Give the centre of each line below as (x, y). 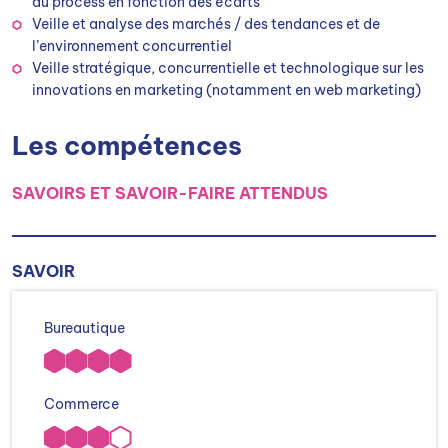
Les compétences (127, 145)
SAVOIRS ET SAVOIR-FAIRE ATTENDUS (170, 193)
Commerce (81, 404)
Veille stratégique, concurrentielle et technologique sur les (228, 68)
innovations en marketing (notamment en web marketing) (226, 90)
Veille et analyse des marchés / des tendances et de (206, 24)
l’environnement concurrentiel (132, 46)
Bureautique (84, 328)
